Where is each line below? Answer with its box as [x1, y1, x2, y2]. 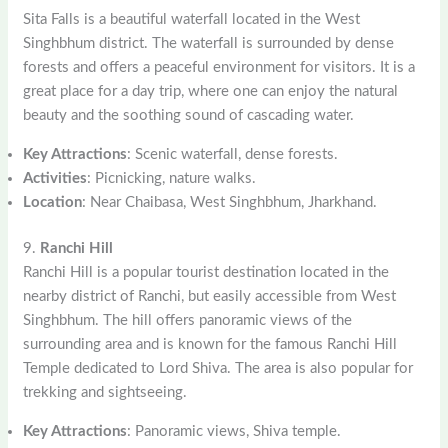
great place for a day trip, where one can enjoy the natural [23, 83, 399, 99]
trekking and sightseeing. [23, 385, 188, 401]
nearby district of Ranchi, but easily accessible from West [23, 289, 397, 305]
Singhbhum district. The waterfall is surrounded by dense [23, 35, 395, 51]
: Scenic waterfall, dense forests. [127, 146, 339, 162]
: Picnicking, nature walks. [87, 170, 257, 186]
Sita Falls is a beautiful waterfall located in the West [23, 11, 361, 27]
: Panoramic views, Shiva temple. [127, 424, 342, 440]
